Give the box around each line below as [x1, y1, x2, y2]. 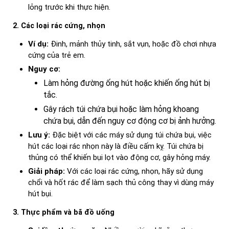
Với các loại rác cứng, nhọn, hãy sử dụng [65, 167, 203, 176]
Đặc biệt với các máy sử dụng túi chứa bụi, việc [50, 130, 212, 140]
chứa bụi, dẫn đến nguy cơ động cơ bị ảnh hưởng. [43, 116, 216, 126]
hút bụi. [28, 189, 53, 199]
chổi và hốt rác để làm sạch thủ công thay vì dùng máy [28, 178, 214, 188]
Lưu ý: [28, 130, 50, 140]
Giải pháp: [28, 167, 65, 176]
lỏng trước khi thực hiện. [28, 3, 110, 12]
